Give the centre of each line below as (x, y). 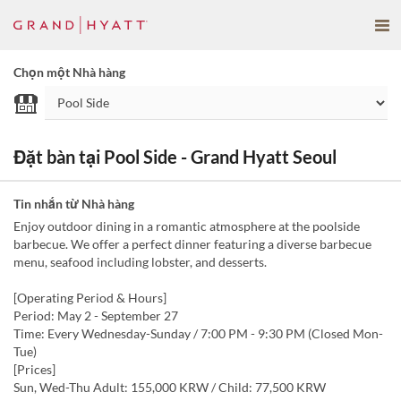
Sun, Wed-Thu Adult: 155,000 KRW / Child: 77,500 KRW (170, 387)
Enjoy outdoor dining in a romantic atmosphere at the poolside (187, 226)
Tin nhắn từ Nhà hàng (74, 204)
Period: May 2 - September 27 (96, 316)
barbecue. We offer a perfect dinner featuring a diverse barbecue (192, 244)
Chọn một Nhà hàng (69, 72)
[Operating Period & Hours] (90, 298)
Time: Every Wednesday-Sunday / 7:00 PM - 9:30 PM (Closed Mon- (198, 333)
